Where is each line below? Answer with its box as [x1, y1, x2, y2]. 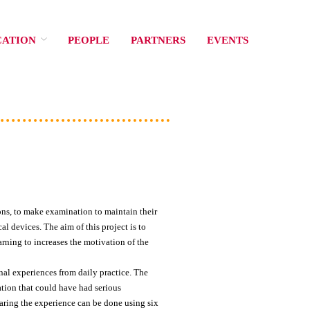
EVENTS [206, 34, 248, 46]
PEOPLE [68, 34, 110, 46]
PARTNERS [130, 34, 185, 46]
